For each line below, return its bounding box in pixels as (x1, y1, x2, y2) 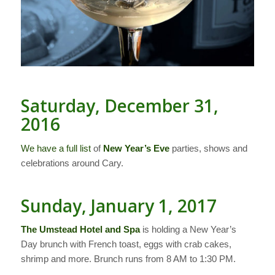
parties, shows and (169, 142, 247, 153)
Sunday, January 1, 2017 (20, 193, 217, 217)
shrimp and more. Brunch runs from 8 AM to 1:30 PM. (20, 254, 236, 265)
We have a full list (20, 142, 91, 153)
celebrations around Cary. (20, 157, 123, 168)
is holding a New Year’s (139, 224, 236, 235)
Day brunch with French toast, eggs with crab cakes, (20, 239, 231, 250)
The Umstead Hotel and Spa (20, 224, 140, 235)
